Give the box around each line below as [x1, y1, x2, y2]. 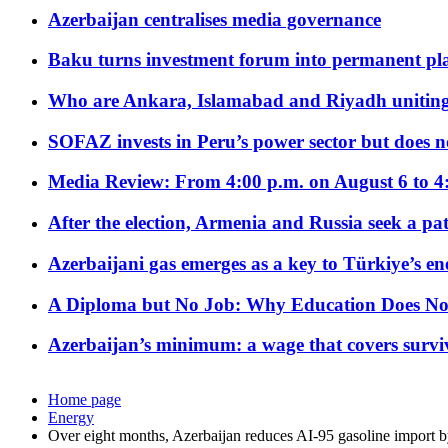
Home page [48, 391, 121, 409]
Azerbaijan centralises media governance [48, 8, 381, 30]
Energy [48, 409, 94, 427]
